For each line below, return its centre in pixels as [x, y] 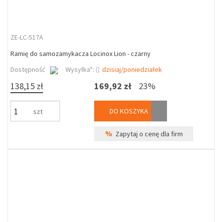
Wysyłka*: [81, 69]
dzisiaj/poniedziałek [132, 69]
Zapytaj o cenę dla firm [147, 134]
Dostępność [28, 69]
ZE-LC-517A [27, 37]
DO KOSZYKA [128, 111]
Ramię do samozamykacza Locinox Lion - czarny [81, 54]
